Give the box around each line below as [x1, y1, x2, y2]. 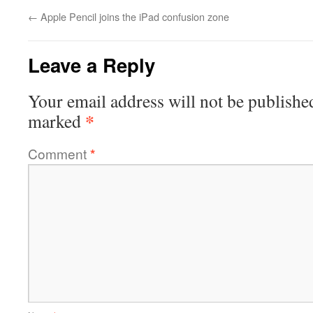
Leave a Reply [28, 51, 155, 78]
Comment [28, 144, 90, 163]
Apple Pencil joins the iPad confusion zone [38, 9, 229, 24]
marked [28, 109, 85, 133]
